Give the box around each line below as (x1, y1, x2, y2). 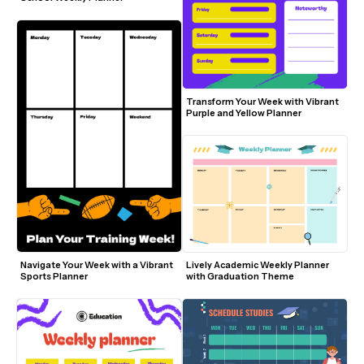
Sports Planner (20, 271, 88, 282)
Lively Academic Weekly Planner (186, 259, 329, 271)
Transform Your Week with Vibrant (186, 96, 339, 108)
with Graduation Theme (186, 271, 294, 282)
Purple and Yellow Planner (186, 107, 301, 119)
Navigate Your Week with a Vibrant (20, 259, 173, 271)
